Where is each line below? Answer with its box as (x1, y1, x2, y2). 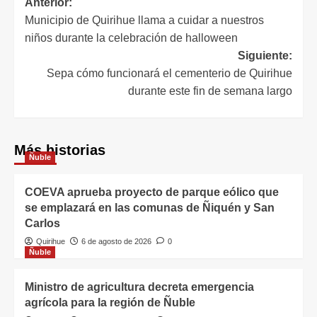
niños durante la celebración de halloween (25, 31, 238, 44)
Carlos (25, 217, 60, 229)
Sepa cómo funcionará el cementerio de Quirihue (47, 67, 292, 79)
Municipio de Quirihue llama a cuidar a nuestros (25, 13, 264, 26)
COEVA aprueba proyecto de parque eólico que (25, 185, 279, 198)
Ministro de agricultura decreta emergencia (25, 280, 254, 293)
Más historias (14, 142, 105, 158)
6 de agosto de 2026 (81, 236, 151, 246)
